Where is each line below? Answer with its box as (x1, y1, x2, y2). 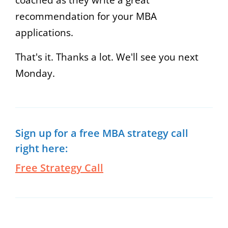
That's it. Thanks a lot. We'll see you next (15, 50, 198, 64)
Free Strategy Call (15, 160, 103, 175)
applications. (15, 25, 73, 39)
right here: (15, 141, 68, 155)
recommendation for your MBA (15, 9, 157, 23)
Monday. (15, 66, 55, 80)
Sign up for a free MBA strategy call (15, 126, 188, 140)
